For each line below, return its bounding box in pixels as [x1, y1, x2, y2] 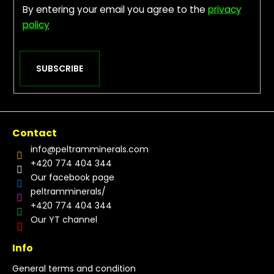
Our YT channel [31, 213, 97, 226]
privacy [207, 3, 242, 17]
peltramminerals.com [56, 143, 149, 155]
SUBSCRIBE [35, 62, 83, 75]
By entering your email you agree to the [22, 3, 208, 17]
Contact [12, 125, 57, 140]
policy [22, 18, 50, 32]
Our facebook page [31, 171, 114, 183]
